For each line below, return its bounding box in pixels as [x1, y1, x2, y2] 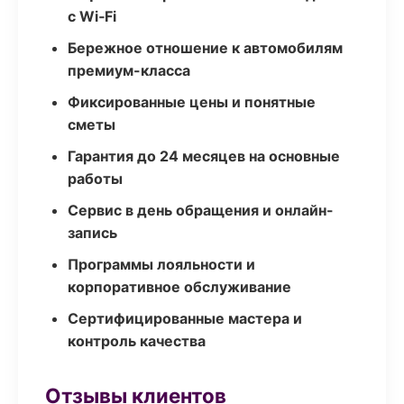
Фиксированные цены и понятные [68, 93, 316, 111]
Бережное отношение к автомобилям [68, 39, 343, 57]
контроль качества [68, 332, 206, 350]
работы [68, 170, 123, 188]
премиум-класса [68, 61, 190, 79]
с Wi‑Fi [68, 7, 116, 25]
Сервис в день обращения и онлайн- [68, 201, 334, 219]
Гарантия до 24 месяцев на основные [68, 147, 340, 165]
